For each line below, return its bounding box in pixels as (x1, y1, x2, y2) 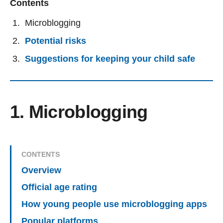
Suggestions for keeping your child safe (25, 54, 195, 64)
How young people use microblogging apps (21, 199, 207, 210)
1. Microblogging (10, 102, 148, 122)
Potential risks (25, 36, 86, 46)
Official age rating (21, 182, 97, 193)
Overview (21, 165, 61, 176)
